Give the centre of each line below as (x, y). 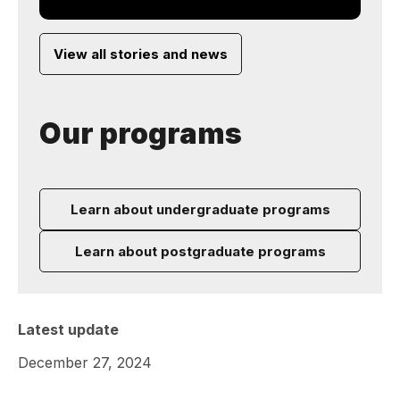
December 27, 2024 (85, 362)
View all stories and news (141, 54)
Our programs (141, 133)
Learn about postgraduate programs (200, 251)
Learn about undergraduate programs (200, 209)
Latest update (68, 329)
